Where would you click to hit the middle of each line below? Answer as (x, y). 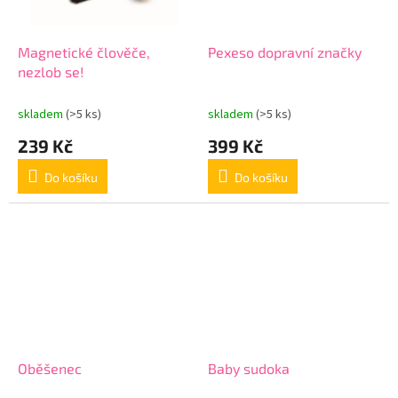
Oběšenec (50, 368)
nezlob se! (51, 72)
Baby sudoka (249, 368)
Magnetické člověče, (84, 52)
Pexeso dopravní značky (285, 52)
